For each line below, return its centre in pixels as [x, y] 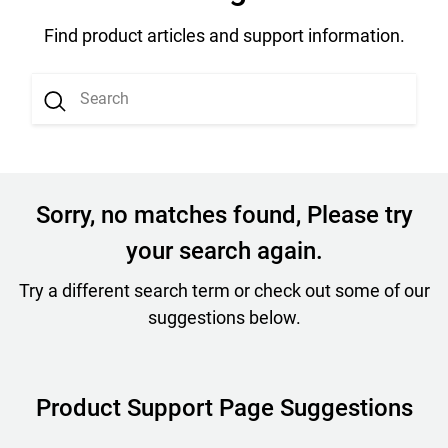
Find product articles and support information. [224, 35]
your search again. [224, 251]
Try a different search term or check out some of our [224, 290]
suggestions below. [224, 317]
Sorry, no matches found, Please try [224, 215]
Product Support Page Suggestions [224, 408]
